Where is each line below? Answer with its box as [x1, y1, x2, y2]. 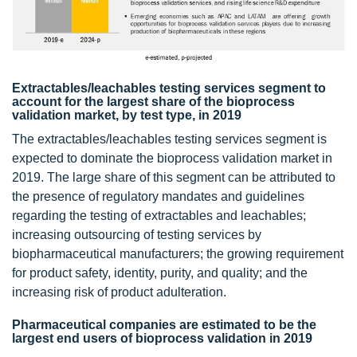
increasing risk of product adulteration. [12, 284, 226, 299]
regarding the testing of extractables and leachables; [12, 208, 306, 222]
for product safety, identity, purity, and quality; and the [12, 265, 308, 280]
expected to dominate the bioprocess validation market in [12, 151, 332, 165]
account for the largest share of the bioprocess [12, 94, 295, 108]
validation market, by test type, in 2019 [12, 108, 241, 122]
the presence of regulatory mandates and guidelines [12, 189, 304, 203]
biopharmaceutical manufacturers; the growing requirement [12, 246, 343, 261]
